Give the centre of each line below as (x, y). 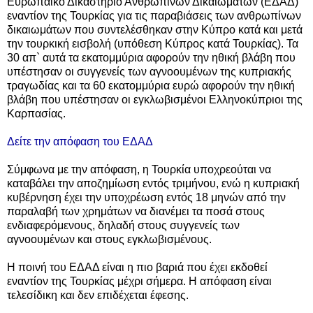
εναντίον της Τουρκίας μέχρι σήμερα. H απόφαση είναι (139, 281)
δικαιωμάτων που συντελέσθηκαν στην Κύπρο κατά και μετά (155, 29)
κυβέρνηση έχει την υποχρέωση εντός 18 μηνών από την (146, 197)
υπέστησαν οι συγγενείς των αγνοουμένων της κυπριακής (149, 71)
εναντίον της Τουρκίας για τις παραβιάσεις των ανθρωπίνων (154, 15)
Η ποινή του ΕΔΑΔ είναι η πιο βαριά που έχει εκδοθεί (137, 267)
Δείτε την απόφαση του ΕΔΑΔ (80, 141)
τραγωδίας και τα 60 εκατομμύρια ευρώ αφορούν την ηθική (151, 85)
